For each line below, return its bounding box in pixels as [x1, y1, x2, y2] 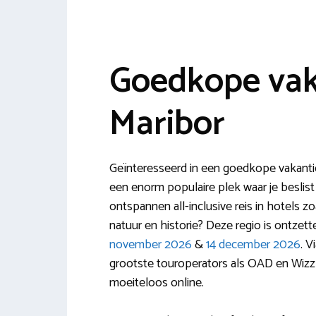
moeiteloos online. [109, 272, 204, 293]
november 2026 [109, 234, 192, 255]
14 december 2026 [205, 234, 300, 255]
